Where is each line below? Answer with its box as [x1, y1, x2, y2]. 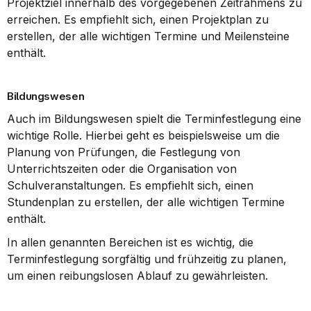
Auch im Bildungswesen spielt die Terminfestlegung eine [7, 112, 301, 126]
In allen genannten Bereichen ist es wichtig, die [7, 235, 253, 249]
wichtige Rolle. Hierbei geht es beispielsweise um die [7, 128, 280, 142]
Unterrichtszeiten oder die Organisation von [7, 162, 237, 176]
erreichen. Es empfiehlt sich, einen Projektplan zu [7, 12, 269, 26]
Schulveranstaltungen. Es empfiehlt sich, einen [7, 178, 253, 192]
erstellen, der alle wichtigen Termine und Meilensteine [7, 29, 289, 43]
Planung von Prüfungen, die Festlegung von [7, 145, 240, 159]
